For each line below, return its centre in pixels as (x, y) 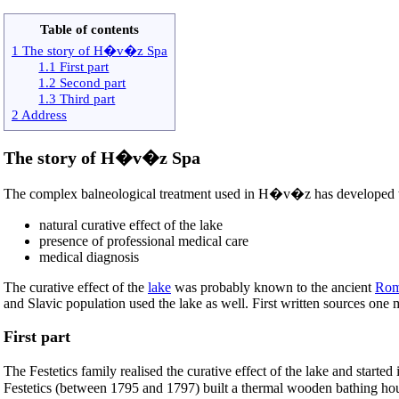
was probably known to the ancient (273, 288)
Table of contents (90, 28)
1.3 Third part (77, 98)
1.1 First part (74, 66)
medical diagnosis (89, 257)
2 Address (39, 114)
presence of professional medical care (144, 241)
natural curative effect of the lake (131, 225)
